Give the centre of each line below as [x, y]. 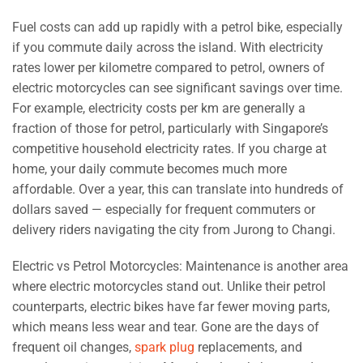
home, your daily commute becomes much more [149, 169]
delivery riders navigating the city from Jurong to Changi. [174, 229]
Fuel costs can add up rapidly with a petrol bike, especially [177, 27]
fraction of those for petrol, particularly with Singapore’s [170, 128]
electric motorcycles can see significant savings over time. [177, 88]
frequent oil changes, [73, 348]
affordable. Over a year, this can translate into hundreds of [178, 189]
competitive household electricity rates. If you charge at [169, 148]
